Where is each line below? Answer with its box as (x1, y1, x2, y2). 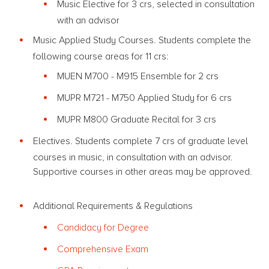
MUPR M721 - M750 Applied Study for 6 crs (57, 92, 232, 103)
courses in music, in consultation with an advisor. (33, 152, 233, 163)
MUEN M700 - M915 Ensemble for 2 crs (57, 71, 219, 82)
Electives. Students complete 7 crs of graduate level (33, 136, 248, 147)
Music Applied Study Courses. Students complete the (33, 35, 251, 46)
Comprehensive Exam (57, 244, 151, 255)
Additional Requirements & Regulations (33, 201, 193, 211)
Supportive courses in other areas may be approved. (33, 166, 252, 177)
